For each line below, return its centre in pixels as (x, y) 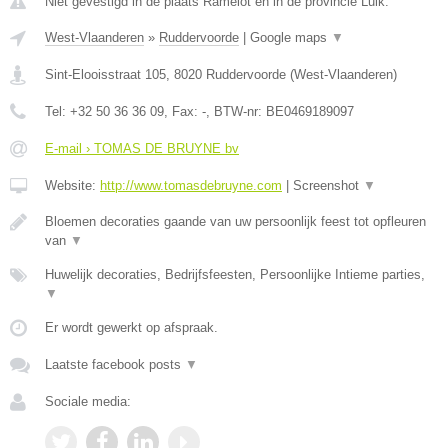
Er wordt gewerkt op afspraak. (131, 327)
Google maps (290, 37)
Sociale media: (88, 401)
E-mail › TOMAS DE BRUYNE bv (142, 148)
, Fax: (183, 111)
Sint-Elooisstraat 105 (105, 74)
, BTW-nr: (236, 111)
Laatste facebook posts (115, 364)
